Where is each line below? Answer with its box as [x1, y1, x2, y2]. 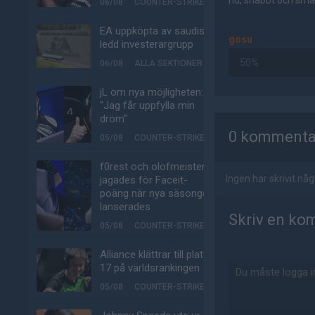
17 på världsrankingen [100, 262, 200, 274]
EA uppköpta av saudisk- [100, 25, 214, 37]
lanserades [100, 200, 150, 213]
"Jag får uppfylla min [100, 99, 195, 112]
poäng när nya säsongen [100, 187, 214, 200]
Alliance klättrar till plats [100, 248, 209, 261]
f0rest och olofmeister [100, 160, 205, 173]
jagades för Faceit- [100, 174, 188, 186]
